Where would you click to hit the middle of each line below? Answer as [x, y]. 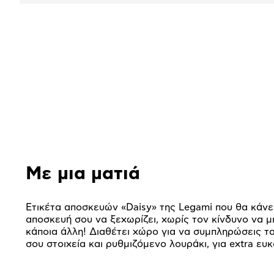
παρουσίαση [69, 80]
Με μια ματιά [83, 174]
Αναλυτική [60, 53]
